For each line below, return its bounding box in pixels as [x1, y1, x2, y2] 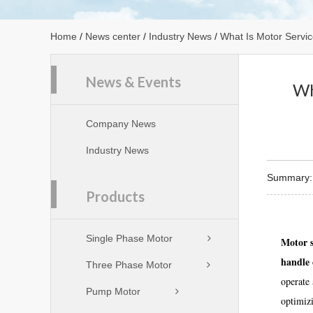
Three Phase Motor [86, 259, 172, 270]
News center [85, 31, 140, 42]
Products [86, 188, 145, 205]
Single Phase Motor [86, 233, 173, 244]
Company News [86, 118, 156, 129]
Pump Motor [86, 286, 140, 297]
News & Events [86, 73, 181, 90]
